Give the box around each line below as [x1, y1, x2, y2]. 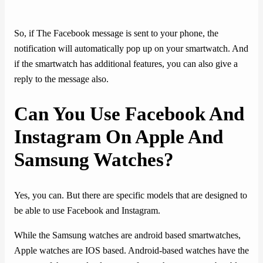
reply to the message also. [14, 74, 109, 85]
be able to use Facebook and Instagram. [14, 205, 160, 216]
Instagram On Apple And [14, 126, 223, 148]
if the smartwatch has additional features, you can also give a [14, 59, 238, 70]
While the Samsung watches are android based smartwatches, [14, 230, 241, 241]
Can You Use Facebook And [14, 103, 244, 125]
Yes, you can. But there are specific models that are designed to [14, 190, 247, 201]
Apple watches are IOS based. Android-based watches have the [14, 245, 249, 256]
